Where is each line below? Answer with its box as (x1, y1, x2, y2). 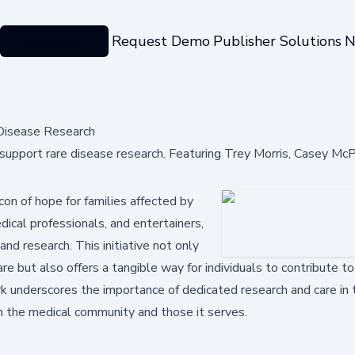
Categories (12, 31, 83, 51)
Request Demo (111, 31, 210, 51)
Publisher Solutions (212, 31, 342, 51)
